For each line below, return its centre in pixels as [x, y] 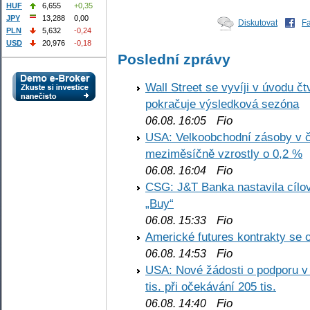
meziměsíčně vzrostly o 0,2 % [224, 154]
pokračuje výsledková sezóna [222, 104]
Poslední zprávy [174, 59]
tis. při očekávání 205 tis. [211, 287]
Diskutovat [258, 22]
